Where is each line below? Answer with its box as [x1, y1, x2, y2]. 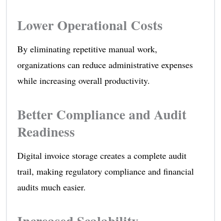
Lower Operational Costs [17, 15, 163, 35]
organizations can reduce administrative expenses [17, 58, 193, 71]
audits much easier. [17, 181, 86, 193]
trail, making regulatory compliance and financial [17, 165, 194, 177]
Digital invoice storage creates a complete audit [17, 149, 186, 161]
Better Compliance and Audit [17, 104, 186, 124]
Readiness [17, 121, 75, 141]
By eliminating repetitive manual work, [17, 42, 157, 55]
